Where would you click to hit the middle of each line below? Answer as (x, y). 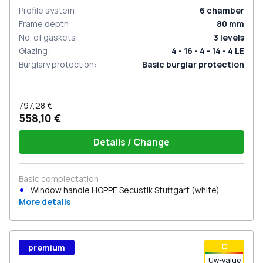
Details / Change (131, 142)
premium (47, 247)
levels (232, 37)
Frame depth (44, 24)
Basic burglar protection (193, 64)
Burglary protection (56, 64)
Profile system (47, 10)
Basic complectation (59, 179)
